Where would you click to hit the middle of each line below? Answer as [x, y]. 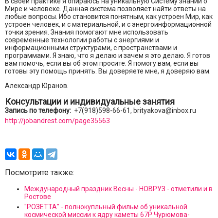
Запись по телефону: [39, 111]
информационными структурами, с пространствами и [91, 48]
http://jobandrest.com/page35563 [57, 121]
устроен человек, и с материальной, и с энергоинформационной [108, 25]
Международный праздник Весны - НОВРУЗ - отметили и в [118, 189]
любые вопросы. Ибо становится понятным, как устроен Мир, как [109, 17]
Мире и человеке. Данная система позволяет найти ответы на [105, 9]
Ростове [38, 197]
